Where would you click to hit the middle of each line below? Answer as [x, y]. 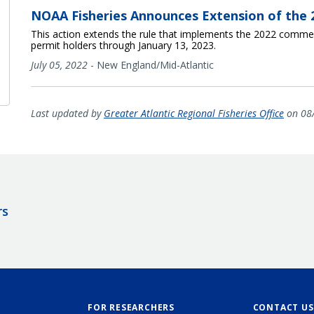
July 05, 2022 [59, 64]
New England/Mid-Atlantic [155, 64]
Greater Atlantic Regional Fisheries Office [193, 113]
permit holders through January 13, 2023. [123, 45]
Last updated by [67, 113]
